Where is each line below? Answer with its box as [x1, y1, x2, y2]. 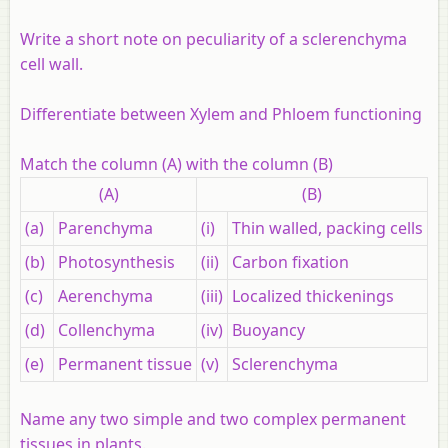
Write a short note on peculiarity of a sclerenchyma [20, 27, 407, 50]
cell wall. [20, 52, 83, 75]
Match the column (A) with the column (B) [20, 152, 333, 175]
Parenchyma [58, 216, 153, 239]
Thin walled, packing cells [232, 216, 423, 239]
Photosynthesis [58, 250, 175, 273]
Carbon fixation [232, 250, 349, 273]
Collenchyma [58, 318, 155, 341]
